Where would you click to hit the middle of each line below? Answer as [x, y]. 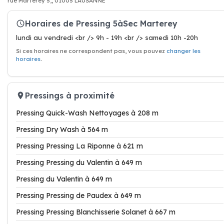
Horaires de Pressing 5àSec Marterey [101, 23]
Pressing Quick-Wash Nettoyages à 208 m [87, 113]
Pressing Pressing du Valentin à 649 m [79, 162]
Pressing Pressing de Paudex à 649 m [78, 195]
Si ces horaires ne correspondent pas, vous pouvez [91, 51]
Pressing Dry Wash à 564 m [62, 129]
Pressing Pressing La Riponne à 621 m [79, 146]
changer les [183, 51]
